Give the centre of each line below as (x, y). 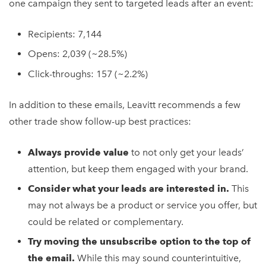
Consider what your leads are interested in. (129, 188)
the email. (51, 258)
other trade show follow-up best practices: (100, 121)
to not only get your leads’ (188, 152)
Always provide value (80, 152)
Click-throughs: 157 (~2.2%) (88, 74)
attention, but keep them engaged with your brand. (138, 169)
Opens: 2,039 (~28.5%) (77, 54)
